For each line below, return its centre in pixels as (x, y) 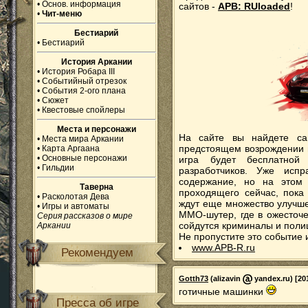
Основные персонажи (85, 158)
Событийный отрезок (84, 81)
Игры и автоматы (76, 206)
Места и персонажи (97, 129)
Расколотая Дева (76, 197)
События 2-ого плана (84, 91)
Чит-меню (62, 14)
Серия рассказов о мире (85, 216)
